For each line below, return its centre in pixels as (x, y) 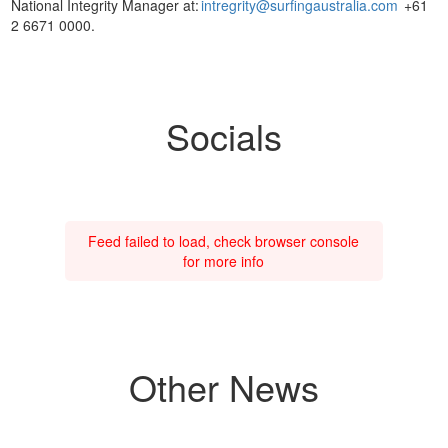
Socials (223, 135)
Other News (223, 386)
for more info (224, 260)
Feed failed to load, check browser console (224, 240)
